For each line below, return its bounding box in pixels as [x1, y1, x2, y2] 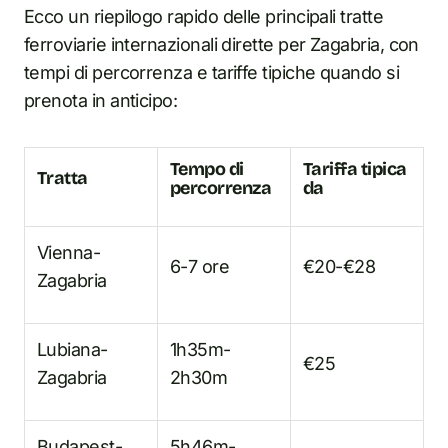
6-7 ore [170, 256, 230, 277]
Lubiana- [37, 339, 108, 360]
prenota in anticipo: [24, 90, 178, 111]
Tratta [37, 167, 88, 189]
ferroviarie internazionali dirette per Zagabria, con [24, 34, 419, 55]
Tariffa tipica [303, 158, 407, 180]
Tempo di [170, 158, 244, 180]
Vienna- [37, 242, 101, 263]
